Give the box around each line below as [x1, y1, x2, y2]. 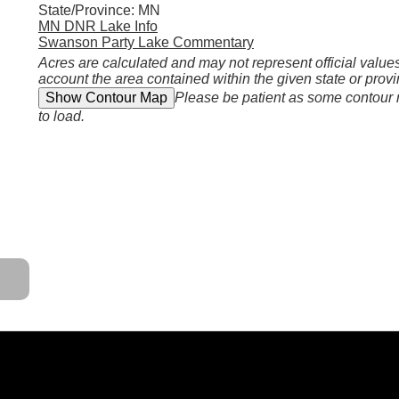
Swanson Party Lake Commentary [37, 34, 254, 50]
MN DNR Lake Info [37, 18, 158, 34]
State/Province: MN [37, 2, 160, 18]
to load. [37, 108, 85, 124]
